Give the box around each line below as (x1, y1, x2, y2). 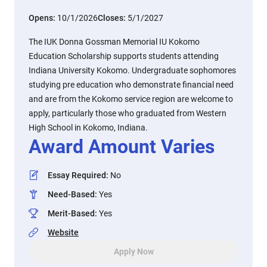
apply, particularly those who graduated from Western (29, 108, 226, 118)
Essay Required (48, 170, 106, 180)
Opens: (29, 13, 57, 23)
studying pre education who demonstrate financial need (29, 80, 234, 89)
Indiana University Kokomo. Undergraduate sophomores (29, 66, 236, 75)
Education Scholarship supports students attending (29, 51, 219, 61)
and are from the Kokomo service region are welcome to (29, 94, 233, 104)
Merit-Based (48, 209, 95, 218)
